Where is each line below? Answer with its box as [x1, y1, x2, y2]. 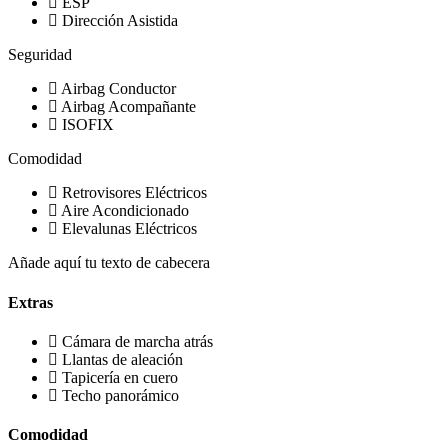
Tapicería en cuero [62, 368, 178, 386]
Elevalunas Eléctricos [62, 220, 197, 238]
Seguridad [8, 46, 72, 64]
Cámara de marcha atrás [62, 332, 213, 350]
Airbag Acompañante [61, 98, 196, 116]
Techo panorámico [62, 386, 179, 404]
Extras [8, 293, 53, 311]
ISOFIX [62, 116, 114, 134]
